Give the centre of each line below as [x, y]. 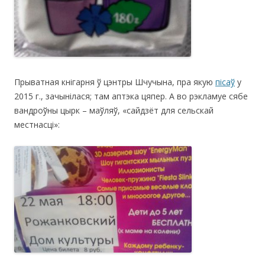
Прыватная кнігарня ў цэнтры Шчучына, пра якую [115, 82]
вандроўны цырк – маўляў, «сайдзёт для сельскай [114, 110]
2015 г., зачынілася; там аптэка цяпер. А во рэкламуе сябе [131, 96]
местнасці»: [37, 124]
